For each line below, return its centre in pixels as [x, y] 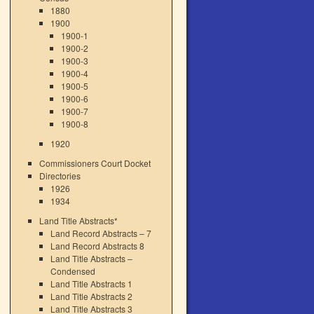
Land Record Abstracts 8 [97, 246]
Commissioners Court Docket [95, 163]
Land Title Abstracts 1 [91, 284]
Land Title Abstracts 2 [91, 296]
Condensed [73, 271]
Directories [60, 176]
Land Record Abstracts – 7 [101, 233]
